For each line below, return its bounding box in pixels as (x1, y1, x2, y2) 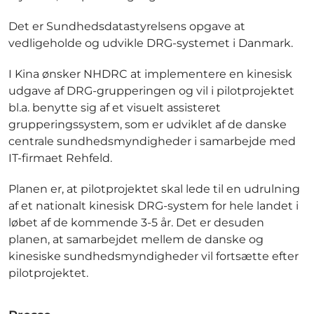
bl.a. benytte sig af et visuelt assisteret (8, 101, 221, 115)
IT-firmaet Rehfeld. (8, 151, 112, 165)
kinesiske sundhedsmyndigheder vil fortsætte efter (8, 250, 299, 264)
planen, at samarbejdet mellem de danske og (8, 233, 264, 247)
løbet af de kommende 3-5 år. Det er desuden (8, 216, 264, 230)
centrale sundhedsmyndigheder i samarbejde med (8, 135, 296, 149)
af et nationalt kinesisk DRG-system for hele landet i (8, 199, 299, 213)
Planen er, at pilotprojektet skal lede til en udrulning (8, 182, 300, 196)
